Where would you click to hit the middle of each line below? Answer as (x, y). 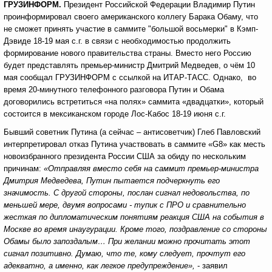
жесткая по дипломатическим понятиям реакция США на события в (134, 217)
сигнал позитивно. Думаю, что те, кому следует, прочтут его (124, 253)
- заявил (211, 266)
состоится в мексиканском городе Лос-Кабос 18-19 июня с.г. (115, 114)
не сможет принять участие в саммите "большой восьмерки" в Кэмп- (131, 29)
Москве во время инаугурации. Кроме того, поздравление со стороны (135, 229)
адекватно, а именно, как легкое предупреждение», (99, 266)
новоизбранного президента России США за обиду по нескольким (125, 156)
